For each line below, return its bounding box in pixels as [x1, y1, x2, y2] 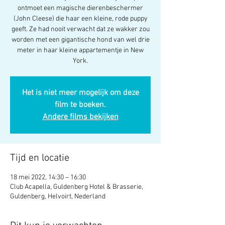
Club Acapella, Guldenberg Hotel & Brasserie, [10, 183, 143, 191]
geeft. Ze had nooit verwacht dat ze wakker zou [11, 25, 150, 34]
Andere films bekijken [42, 112, 119, 122]
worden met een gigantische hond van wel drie [11, 36, 150, 44]
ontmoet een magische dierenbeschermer [18, 4, 143, 13]
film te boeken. [55, 100, 106, 110]
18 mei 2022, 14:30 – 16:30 [10, 173, 86, 182]
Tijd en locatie [10, 152, 69, 164]
